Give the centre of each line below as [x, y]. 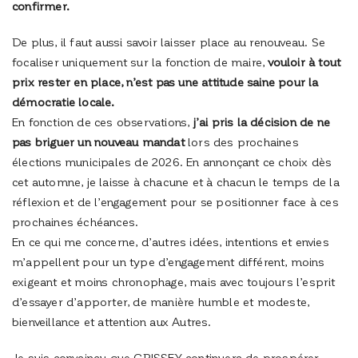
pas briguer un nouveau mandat [98, 142]
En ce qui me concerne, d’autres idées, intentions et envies [171, 242]
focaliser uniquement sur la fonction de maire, [140, 62]
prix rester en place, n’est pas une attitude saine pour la [165, 82]
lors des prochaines [241, 142]
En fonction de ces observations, [103, 122]
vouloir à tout [304, 62]
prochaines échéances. [76, 222]
